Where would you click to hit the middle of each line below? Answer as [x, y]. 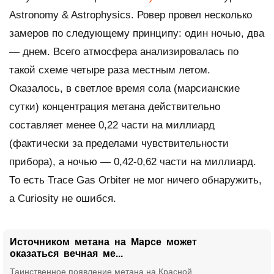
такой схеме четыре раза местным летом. [110, 70]
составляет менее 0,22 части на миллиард [112, 125]
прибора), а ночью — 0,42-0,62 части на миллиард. [133, 161]
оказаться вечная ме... [66, 253]
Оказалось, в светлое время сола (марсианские [124, 88]
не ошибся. [87, 198]
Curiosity [38, 198]
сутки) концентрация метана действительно [115, 106]
